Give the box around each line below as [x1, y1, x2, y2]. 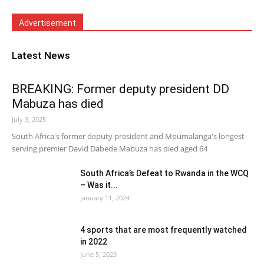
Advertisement [19, 18, 76, 28]
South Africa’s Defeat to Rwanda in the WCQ [80, 169, 249, 179]
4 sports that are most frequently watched [80, 225, 247, 235]
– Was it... [80, 180, 118, 190]
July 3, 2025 [12, 115, 46, 124]
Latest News [12, 49, 70, 62]
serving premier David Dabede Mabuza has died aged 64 [12, 143, 207, 154]
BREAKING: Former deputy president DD [12, 82, 229, 97]
